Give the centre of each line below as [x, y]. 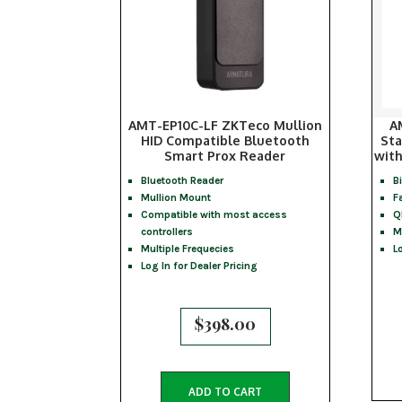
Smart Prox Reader [225, 155]
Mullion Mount [176, 197]
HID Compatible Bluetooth [225, 140]
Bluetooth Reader [183, 180]
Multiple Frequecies [188, 248]
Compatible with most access [214, 214]
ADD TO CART [225, 392]
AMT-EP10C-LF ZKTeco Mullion [225, 125]
